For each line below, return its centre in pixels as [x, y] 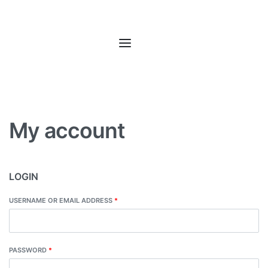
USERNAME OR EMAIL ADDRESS [62, 200]
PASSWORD [29, 250]
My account [67, 131]
